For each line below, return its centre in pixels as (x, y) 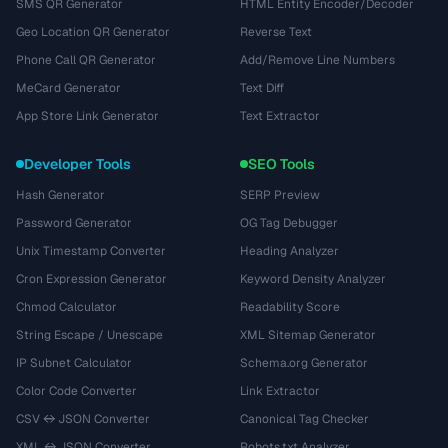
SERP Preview (280, 195)
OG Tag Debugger (289, 223)
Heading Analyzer (289, 251)
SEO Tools (281, 164)
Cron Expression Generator (91, 279)
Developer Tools (77, 164)
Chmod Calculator (66, 307)
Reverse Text (276, 32)
